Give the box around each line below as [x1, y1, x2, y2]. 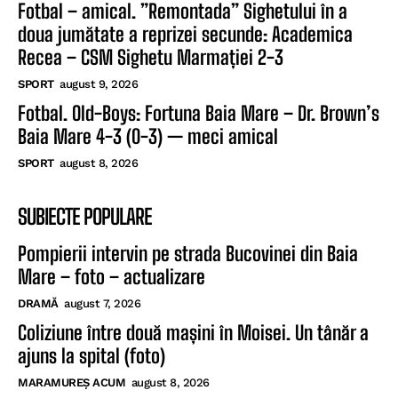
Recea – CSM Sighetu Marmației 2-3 [18, 44, 283, 69]
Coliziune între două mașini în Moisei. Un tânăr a [18, 320, 369, 345]
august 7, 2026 [64, 296, 140, 310]
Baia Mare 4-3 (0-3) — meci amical [18, 123, 278, 148]
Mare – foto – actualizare [18, 264, 205, 289]
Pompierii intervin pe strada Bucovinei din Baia [18, 241, 358, 266]
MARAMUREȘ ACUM [18, 375, 125, 389]
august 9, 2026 [60, 76, 138, 91]
